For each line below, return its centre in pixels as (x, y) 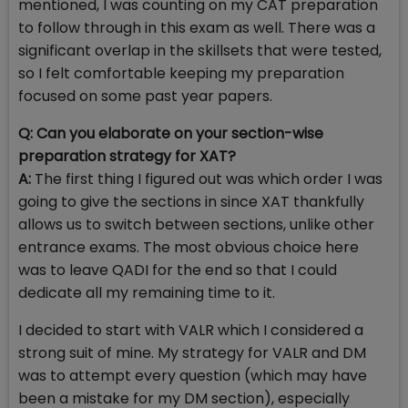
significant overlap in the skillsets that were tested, (200, 51)
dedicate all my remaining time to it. (148, 293)
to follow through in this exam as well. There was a (197, 28)
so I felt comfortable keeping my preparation (181, 74)
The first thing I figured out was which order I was (207, 179)
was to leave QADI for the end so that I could (178, 270)
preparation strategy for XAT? (129, 157)
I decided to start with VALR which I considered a (191, 331)
